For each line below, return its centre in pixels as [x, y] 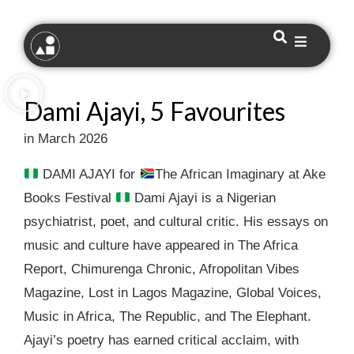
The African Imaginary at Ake [240, 174]
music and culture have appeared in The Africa [161, 245]
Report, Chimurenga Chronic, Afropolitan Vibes [162, 269]
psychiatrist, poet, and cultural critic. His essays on [176, 222]
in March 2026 [66, 139]
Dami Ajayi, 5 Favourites [154, 111]
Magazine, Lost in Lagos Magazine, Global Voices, [173, 293]
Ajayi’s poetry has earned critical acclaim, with [161, 340]
